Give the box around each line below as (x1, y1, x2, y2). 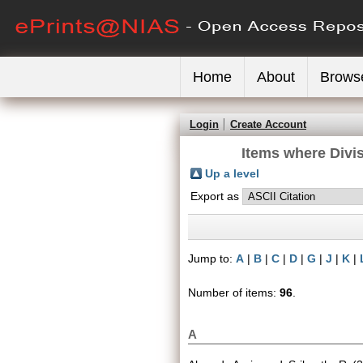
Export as (190, 190, 242, 203)
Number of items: (188, 286, 280, 299)
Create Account (230, 118, 306, 130)
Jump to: (188, 252, 236, 265)
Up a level (205, 167, 259, 180)
